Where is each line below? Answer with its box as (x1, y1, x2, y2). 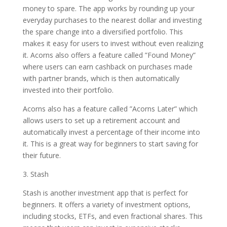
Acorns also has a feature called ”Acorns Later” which (22, 104, 198, 113)
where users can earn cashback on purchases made (22, 62, 193, 71)
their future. (22, 150, 61, 160)
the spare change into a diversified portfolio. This (22, 27, 183, 36)
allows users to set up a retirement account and (22, 116, 180, 125)
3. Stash (22, 169, 49, 179)
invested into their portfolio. (22, 85, 113, 95)
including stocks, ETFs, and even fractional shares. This (22, 211, 203, 221)
